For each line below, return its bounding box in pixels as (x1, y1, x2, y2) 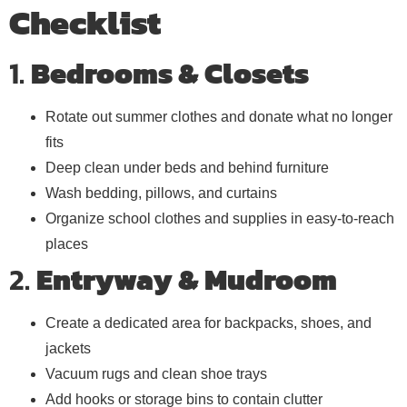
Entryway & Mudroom (36, 257, 337, 302)
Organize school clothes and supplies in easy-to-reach (45, 210, 394, 226)
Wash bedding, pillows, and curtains (45, 184, 277, 201)
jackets (45, 340, 91, 356)
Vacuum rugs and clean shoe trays (45, 365, 267, 382)
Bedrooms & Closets (31, 51, 309, 95)
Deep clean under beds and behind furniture (45, 159, 329, 175)
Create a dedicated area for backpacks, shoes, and (45, 314, 372, 331)
